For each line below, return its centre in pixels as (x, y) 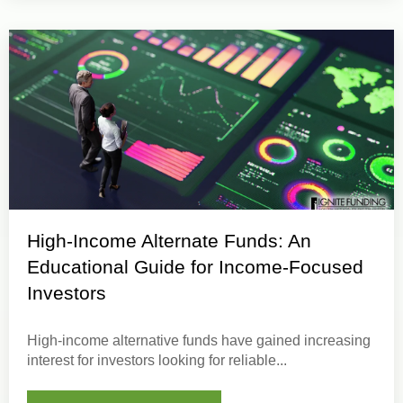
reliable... (258, 360)
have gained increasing (294, 340)
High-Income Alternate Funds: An (169, 240)
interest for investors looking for (128, 360)
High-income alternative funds (122, 340)
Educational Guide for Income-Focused (195, 266)
